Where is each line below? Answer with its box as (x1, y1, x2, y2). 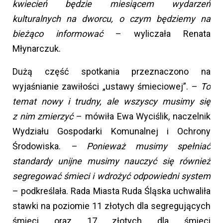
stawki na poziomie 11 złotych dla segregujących (12, 201, 211, 212)
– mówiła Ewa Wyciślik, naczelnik (76, 111, 211, 122)
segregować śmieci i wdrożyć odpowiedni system (12, 171, 211, 182)
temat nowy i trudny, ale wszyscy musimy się (12, 96, 211, 107)
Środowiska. (12, 141, 71, 152)
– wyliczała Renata (103, 28, 211, 39)
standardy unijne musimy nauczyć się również (12, 156, 211, 167)
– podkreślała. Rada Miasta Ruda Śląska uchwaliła (12, 186, 211, 197)
